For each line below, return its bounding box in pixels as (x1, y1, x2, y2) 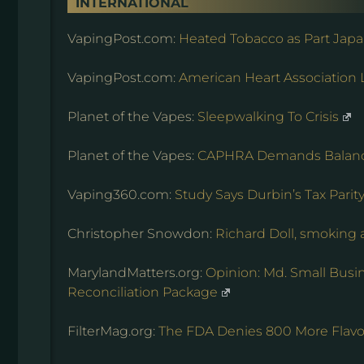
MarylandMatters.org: (67, 264, 206, 280)
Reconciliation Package (67, 284, 218, 300)
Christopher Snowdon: (67, 225, 215, 241)
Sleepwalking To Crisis (197, 108, 339, 124)
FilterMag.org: (67, 323, 158, 339)
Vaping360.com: (67, 186, 175, 202)
